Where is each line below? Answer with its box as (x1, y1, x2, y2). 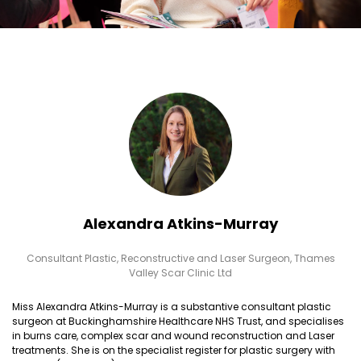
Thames (293, 251, 335, 265)
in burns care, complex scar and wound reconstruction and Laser (12, 328, 334, 342)
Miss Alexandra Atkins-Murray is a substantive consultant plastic (12, 299, 331, 313)
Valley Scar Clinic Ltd (129, 265, 232, 280)
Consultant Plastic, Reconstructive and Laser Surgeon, (26, 251, 294, 265)
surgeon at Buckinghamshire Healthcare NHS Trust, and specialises (12, 313, 344, 328)
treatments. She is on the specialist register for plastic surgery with (12, 342, 335, 357)
